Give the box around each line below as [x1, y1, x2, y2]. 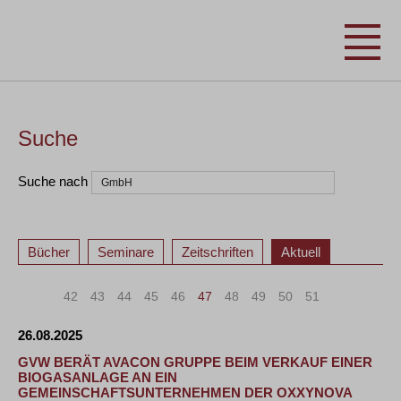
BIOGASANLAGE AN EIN [18, 370, 177, 385]
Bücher [28, 244, 70, 260]
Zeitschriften [182, 244, 253, 260]
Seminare [98, 244, 154, 260]
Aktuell [281, 244, 320, 260]
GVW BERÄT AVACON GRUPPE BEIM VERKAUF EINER [18, 354, 372, 370]
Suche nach [18, 173, 88, 189]
